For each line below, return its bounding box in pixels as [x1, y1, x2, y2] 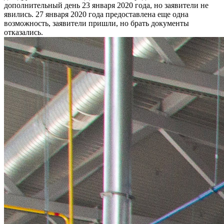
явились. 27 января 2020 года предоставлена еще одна [4, 9, 188, 18]
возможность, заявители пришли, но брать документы [4, 18, 189, 27]
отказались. [4, 27, 43, 36]
